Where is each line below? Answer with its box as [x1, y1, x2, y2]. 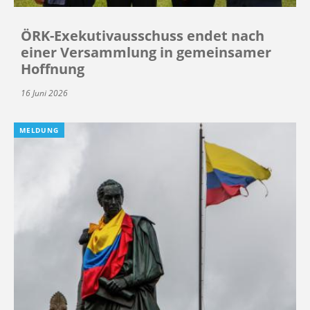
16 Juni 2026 [21, 87, 68, 100]
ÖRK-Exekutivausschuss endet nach [21, 26, 264, 46]
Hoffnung [21, 60, 84, 79]
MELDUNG [19, 125, 59, 136]
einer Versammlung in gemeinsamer [21, 43, 271, 62]
